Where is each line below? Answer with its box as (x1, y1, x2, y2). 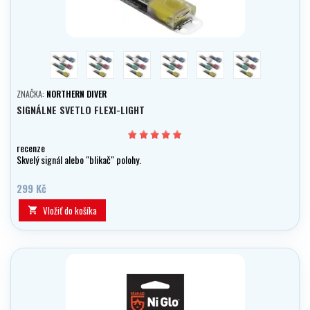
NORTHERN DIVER (46, 88, 107, 100)
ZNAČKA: (17, 88, 46, 100)
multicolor (246, 50, 283, 65)
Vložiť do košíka (43, 203, 97, 218)
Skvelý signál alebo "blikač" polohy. (17, 152, 141, 167)
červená (62, 50, 91, 65)
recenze (17, 140, 45, 155)
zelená (136, 50, 159, 65)
